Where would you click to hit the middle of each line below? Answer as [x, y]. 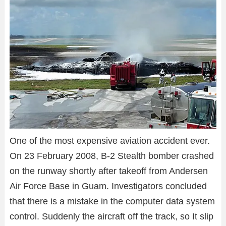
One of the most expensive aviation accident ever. [110, 141]
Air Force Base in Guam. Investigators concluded [108, 186]
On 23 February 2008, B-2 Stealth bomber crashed [112, 156]
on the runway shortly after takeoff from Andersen [109, 171]
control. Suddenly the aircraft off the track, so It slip [111, 217]
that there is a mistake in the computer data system [112, 202]
